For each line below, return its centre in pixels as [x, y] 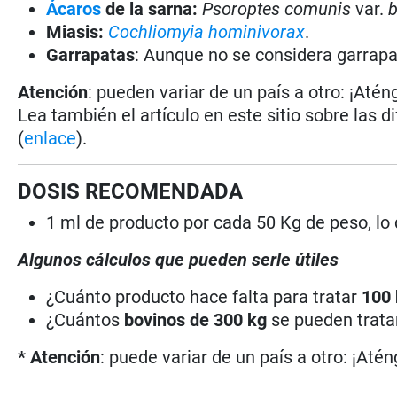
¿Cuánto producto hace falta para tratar [204, 296]
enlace [51, 138]
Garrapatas [91, 54]
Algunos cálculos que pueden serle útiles [179, 259]
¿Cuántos [86, 319]
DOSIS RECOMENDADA [131, 191]
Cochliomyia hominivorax [207, 31]
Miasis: [75, 31]
